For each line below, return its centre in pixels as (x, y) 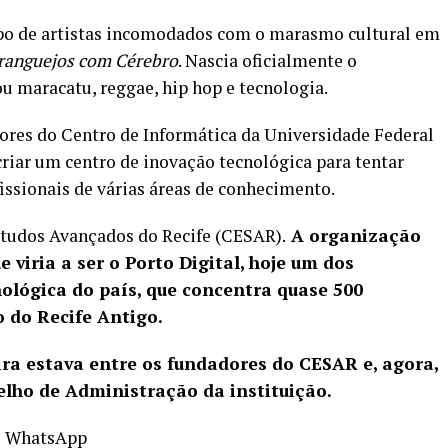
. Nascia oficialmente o (267, 60)
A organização (353, 235)
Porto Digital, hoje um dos (239, 262)
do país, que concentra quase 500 (215, 289)
